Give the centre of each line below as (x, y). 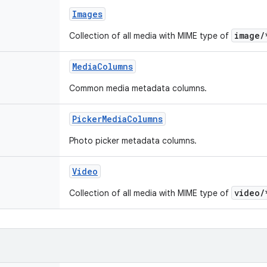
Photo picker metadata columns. (133, 141)
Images (87, 14)
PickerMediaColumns (117, 119)
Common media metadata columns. (138, 88)
